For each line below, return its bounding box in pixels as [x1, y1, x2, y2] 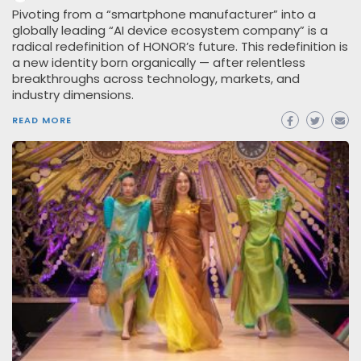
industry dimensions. [12, 86, 134, 104]
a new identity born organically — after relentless [12, 54, 305, 72]
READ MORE [12, 114, 72, 127]
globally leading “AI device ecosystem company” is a [12, 22, 328, 39]
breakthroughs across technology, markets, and [12, 70, 300, 88]
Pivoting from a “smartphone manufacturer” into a [12, 6, 316, 23]
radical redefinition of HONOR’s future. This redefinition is [12, 38, 348, 56]
